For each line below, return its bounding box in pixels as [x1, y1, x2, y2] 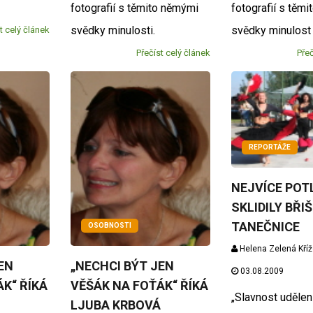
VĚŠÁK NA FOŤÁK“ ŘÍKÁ [70, 277, 208, 293]
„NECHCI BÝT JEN [70, 258, 174, 273]
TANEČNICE [231, 219, 300, 235]
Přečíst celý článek [136, 47, 211, 58]
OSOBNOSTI [87, 221, 131, 229]
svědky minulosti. [70, 23, 155, 37]
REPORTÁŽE [249, 143, 291, 152]
